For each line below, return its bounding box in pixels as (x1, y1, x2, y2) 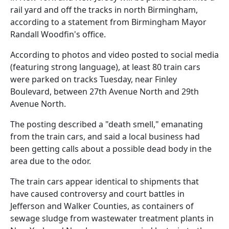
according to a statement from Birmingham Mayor (10, 16, 207, 28)
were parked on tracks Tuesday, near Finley (10, 73, 177, 85)
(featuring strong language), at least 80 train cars (10, 61, 200, 73)
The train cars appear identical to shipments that (10, 175, 199, 187)
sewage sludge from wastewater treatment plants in (10, 212, 214, 224)
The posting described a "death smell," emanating (10, 118, 203, 130)
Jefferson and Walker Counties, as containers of (10, 200, 194, 212)
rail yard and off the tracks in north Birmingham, (10, 4, 198, 15)
